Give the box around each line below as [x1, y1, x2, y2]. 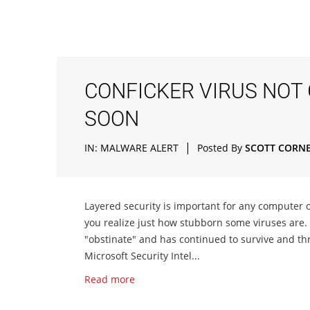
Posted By [197, 141, 245, 154]
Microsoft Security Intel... [84, 249, 200, 262]
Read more [84, 273, 135, 286]
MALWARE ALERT [100, 141, 179, 154]
